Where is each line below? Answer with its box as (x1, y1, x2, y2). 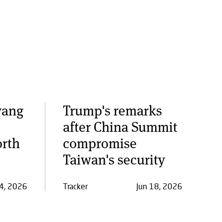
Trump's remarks (62, 101, 162, 119)
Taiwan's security (62, 150, 165, 168)
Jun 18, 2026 (136, 181, 182, 191)
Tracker (62, 181, 88, 191)
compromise (62, 133, 137, 152)
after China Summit (62, 117, 177, 136)
